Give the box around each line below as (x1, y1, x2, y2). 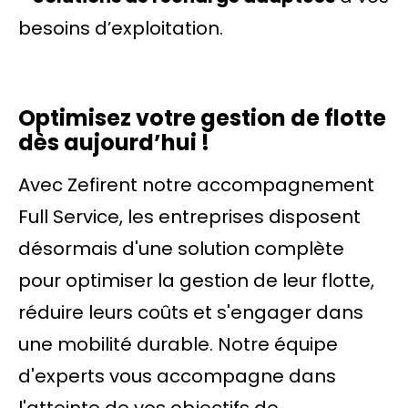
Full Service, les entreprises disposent (18, 204, 361, 229)
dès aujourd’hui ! (18, 127, 209, 158)
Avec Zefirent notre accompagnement (18, 172, 374, 198)
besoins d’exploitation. (18, 15, 223, 41)
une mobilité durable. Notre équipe (18, 331, 338, 357)
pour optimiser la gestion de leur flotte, (18, 268, 374, 293)
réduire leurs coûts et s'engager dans (18, 300, 363, 325)
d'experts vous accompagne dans (18, 363, 336, 389)
